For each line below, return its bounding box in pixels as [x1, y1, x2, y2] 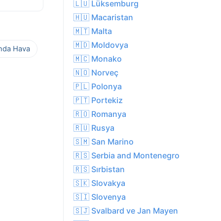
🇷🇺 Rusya [74, 123, 114, 133]
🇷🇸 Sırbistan [74, 164, 125, 175]
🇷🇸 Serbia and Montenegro [74, 150, 180, 161]
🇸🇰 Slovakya [74, 178, 125, 188]
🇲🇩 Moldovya [74, 40, 128, 50]
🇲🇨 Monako [74, 54, 122, 64]
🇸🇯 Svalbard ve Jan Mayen [74, 206, 178, 216]
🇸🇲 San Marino [74, 137, 134, 147]
